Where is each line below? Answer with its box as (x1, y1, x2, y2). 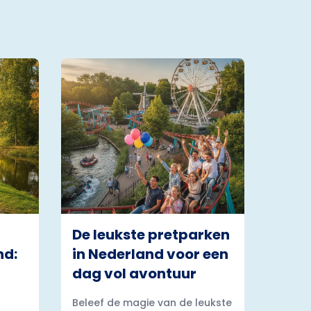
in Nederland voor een (72, 244, 228, 264)
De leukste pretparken (72, 225, 230, 244)
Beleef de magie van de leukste (72, 296, 232, 310)
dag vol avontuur (72, 264, 196, 283)
